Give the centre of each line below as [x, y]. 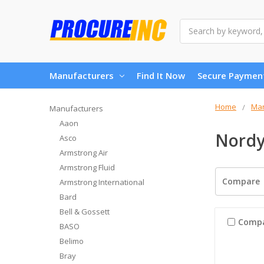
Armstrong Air [83, 152]
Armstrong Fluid [87, 167]
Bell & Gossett [84, 211]
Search [193, 25]
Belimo [71, 241]
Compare [241, 181]
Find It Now [161, 75]
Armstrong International [102, 182]
